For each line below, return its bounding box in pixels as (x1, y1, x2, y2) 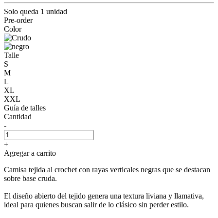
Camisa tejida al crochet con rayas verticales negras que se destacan (4, 165, 210, 174)
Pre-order (4, 16, 33, 24)
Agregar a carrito (4, 148, 56, 157)
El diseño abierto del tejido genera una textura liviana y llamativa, (4, 191, 204, 200)
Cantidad (4, 112, 32, 121)
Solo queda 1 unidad (4, 7, 67, 16)
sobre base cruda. (4, 174, 57, 182)
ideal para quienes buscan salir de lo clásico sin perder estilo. (4, 200, 189, 209)
